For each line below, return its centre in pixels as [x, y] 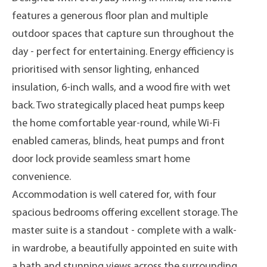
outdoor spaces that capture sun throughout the [123, 34]
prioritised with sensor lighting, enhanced [105, 70]
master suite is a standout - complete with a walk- [124, 231]
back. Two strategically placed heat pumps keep [118, 106]
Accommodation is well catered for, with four [114, 195]
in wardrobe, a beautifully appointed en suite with [125, 249]
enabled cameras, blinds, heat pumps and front [118, 142]
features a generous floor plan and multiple [110, 16]
